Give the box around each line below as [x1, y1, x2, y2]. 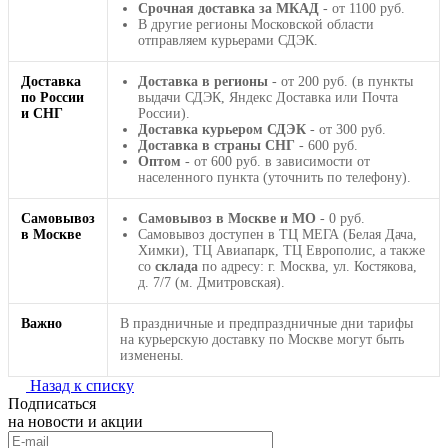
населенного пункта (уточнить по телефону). [138, 169, 411, 185]
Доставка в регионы [138, 73, 268, 89]
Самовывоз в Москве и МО [138, 210, 316, 226]
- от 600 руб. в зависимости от [181, 153, 370, 169]
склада [155, 258, 198, 274]
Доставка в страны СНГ [138, 137, 295, 153]
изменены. [120, 347, 184, 363]
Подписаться [8, 394, 96, 412]
